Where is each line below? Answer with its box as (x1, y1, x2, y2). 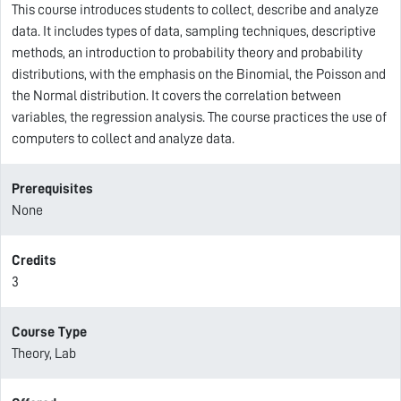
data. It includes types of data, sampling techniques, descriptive (12, 24, 376, 38)
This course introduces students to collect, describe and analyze (12, 3, 379, 17)
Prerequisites (12, 182, 93, 196)
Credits (12, 253, 56, 268)
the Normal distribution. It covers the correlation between (12, 89, 341, 103)
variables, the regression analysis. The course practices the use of (12, 110, 387, 124)
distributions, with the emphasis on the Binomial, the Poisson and (12, 67, 386, 81)
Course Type (12, 325, 87, 339)
